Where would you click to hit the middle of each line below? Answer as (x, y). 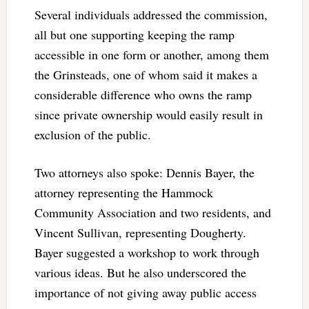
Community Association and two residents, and (152, 212)
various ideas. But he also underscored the (140, 272)
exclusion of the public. (94, 134)
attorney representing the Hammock (123, 192)
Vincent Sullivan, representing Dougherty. (140, 232)
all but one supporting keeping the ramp (134, 34)
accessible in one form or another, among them (151, 54)
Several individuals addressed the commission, (151, 14)
